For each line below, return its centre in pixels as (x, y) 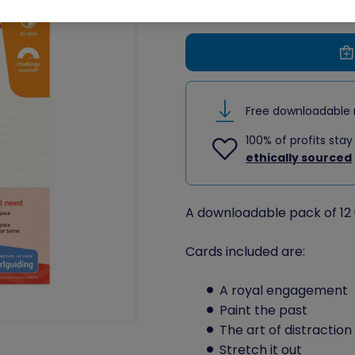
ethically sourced (298, 157)
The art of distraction (286, 330)
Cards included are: (245, 252)
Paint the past (265, 311)
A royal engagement (286, 291)
